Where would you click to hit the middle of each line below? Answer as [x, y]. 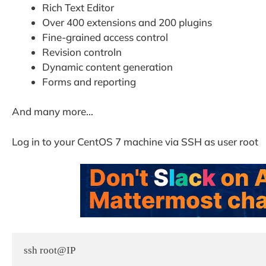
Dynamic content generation [107, 66]
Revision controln [82, 52]
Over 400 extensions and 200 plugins [127, 22]
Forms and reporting [89, 81]
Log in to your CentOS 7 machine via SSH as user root [135, 141]
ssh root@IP [50, 251]
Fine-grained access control [105, 37]
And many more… [53, 112]
